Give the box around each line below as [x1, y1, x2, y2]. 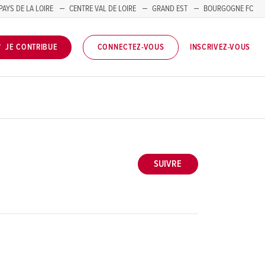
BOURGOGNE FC [203, 4, 253, 14]
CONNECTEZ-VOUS [97, 42, 164, 53]
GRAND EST [152, 4, 188, 14]
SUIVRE [154, 158, 182, 171]
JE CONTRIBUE [5, 42, 58, 53]
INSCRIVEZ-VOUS [190, 41, 250, 53]
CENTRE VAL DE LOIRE [69, 4, 136, 14]
